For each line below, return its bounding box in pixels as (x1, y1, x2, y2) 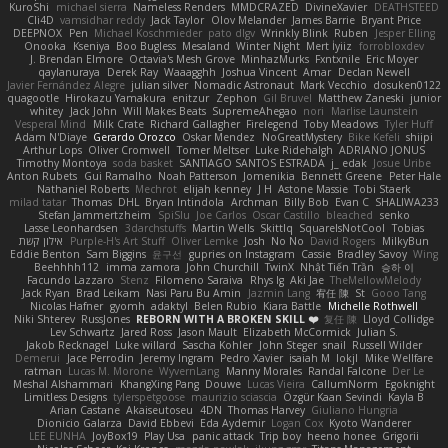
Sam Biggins (86, 246, 147, 261)
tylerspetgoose (112, 389, 185, 404)
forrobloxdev (358, 38, 424, 53)
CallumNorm (311, 376, 379, 391)
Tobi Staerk (354, 181, 412, 196)
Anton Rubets (7, 168, 78, 183)
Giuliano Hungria (310, 402, 398, 417)
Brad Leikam (76, 285, 141, 300)
